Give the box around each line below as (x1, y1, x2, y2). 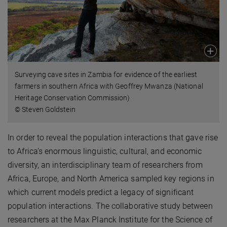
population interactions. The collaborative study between (8, 201, 213, 211)
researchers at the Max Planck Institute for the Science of (8, 214, 212, 224)
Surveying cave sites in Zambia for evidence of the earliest (15, 70, 197, 79)
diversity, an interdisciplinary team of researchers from (8, 160, 203, 170)
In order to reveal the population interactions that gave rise (8, 132, 218, 142)
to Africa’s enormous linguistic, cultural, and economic (8, 146, 202, 156)
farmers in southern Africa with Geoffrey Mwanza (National (15, 82, 203, 90)
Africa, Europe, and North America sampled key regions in (8, 173, 214, 183)
